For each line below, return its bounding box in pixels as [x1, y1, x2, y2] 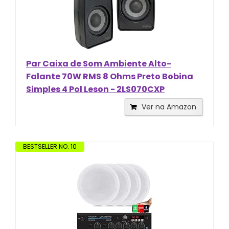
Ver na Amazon [142, 101, 196, 112]
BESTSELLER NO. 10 [23, 142, 77, 151]
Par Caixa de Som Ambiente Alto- [26, 57, 171, 70]
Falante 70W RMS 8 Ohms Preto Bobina [26, 70, 193, 82]
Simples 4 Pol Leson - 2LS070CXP [26, 83, 165, 95]
